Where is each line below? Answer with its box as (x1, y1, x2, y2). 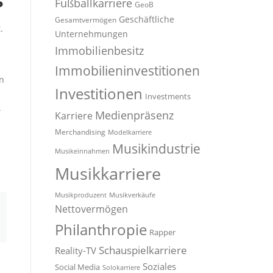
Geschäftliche (119, 13, 174, 25)
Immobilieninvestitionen (55, 62, 200, 79)
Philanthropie (55, 220, 147, 239)
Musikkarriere (55, 162, 161, 185)
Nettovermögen (55, 202, 128, 216)
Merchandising (55, 127, 105, 136)
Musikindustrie (112, 140, 200, 157)
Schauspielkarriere (99, 243, 187, 257)
